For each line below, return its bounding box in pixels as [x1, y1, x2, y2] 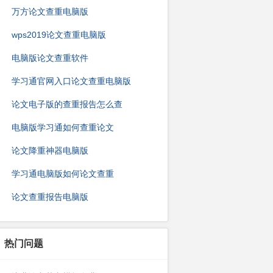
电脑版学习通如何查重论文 [12, 122, 114, 132]
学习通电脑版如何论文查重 [12, 169, 114, 179]
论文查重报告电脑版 [12, 192, 88, 202]
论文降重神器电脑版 [12, 146, 88, 155]
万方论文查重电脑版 [12, 7, 88, 16]
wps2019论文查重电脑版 [12, 30, 106, 40]
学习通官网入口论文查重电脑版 [12, 76, 131, 86]
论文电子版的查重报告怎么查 [12, 99, 122, 109]
